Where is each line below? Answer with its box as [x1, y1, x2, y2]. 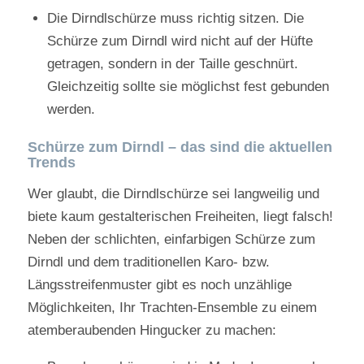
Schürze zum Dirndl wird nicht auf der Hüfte [46, 33, 313, 50]
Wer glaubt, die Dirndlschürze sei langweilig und [27, 185, 319, 201]
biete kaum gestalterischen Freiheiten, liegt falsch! [27, 208, 333, 224]
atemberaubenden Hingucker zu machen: [27, 322, 276, 338]
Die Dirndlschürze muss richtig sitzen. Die [46, 11, 304, 27]
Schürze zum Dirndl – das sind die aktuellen [27, 139, 332, 156]
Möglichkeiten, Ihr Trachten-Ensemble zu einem [27, 299, 317, 315]
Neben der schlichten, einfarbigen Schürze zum [27, 231, 315, 247]
